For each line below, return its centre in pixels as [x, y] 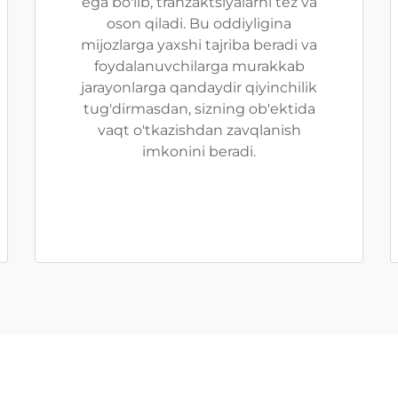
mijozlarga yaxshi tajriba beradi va [199, 45]
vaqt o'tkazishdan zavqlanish [199, 130]
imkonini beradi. [199, 151]
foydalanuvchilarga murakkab [199, 66]
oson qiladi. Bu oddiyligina [199, 24]
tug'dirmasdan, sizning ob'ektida [199, 109]
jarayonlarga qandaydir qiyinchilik [199, 88]
